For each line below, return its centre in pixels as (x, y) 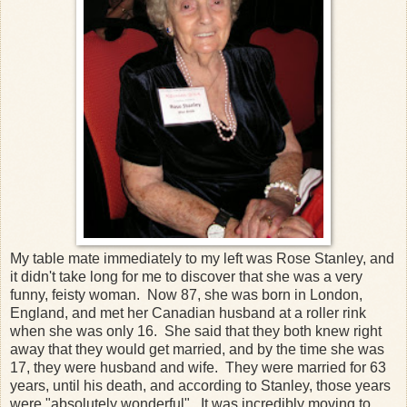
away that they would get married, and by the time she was (197, 349)
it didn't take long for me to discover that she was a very (186, 276)
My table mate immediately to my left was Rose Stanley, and (202, 258)
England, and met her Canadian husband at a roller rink (188, 313)
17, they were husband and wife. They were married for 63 (198, 367)
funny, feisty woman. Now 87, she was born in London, (186, 294)
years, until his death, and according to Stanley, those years (200, 385)
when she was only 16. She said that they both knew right (196, 331)
